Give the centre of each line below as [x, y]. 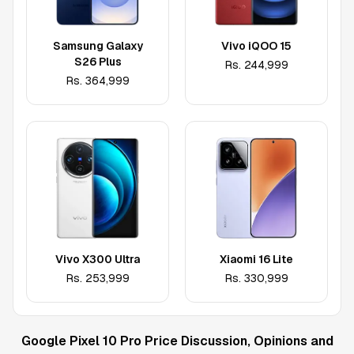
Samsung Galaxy [98, 46]
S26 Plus [98, 62]
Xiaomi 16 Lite [256, 259]
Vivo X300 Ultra [98, 259]
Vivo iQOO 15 [256, 46]
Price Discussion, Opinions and [237, 341]
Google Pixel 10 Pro [81, 341]
